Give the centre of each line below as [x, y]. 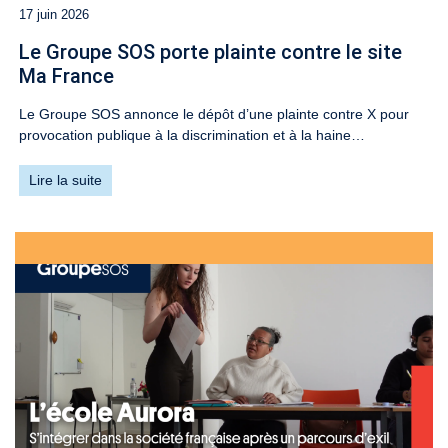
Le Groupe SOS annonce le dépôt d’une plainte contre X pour [214, 113]
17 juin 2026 [54, 14]
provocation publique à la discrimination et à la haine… [192, 134]
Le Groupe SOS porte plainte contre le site [210, 51]
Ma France [66, 75]
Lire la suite [65, 179]
